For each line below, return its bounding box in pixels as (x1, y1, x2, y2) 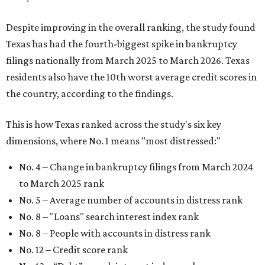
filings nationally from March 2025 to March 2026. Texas (6, 54, 250, 66)
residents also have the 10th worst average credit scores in (6, 71, 257, 83)
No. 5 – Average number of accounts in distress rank (19, 194, 243, 206)
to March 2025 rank (19, 177, 104, 189)
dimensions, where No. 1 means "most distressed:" (6, 135, 221, 147)
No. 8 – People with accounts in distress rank (19, 227, 211, 239)
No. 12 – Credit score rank (19, 244, 128, 256)
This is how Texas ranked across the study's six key (6, 118, 221, 130)
